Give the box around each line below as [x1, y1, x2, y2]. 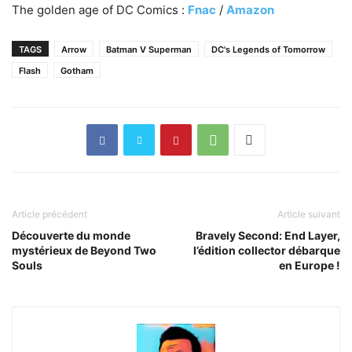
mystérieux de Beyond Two [12, 244, 156, 258]
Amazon [226, 2, 274, 18]
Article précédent [12, 208, 87, 221]
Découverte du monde [12, 229, 130, 243]
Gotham [60, 65, 93, 77]
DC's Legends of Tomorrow [211, 44, 325, 56]
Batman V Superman [106, 44, 192, 56]
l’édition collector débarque [193, 244, 340, 258]
